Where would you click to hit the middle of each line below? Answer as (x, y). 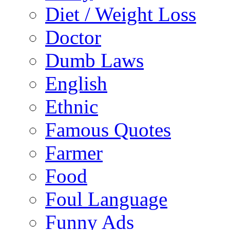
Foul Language (106, 199)
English (76, 84)
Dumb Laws (94, 61)
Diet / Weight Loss (121, 14)
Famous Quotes (108, 130)
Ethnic (72, 107)
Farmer (74, 153)
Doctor (73, 37)
